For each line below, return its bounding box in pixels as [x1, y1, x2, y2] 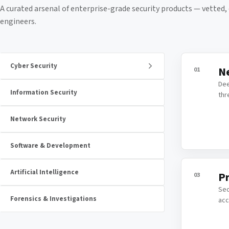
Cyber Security [10, 61, 57, 71]
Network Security [10, 114, 66, 124]
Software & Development [10, 141, 90, 150]
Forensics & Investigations [10, 194, 97, 203]
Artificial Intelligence [10, 167, 79, 177]
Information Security [10, 87, 77, 97]
